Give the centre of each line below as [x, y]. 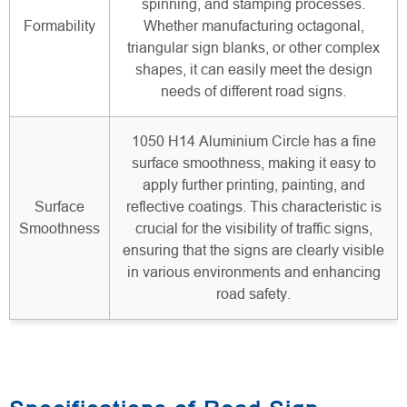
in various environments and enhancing [253, 272]
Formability [60, 25]
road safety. [253, 293]
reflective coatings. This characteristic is [253, 206]
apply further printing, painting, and [253, 184]
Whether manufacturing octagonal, [253, 25]
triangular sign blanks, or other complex [253, 47]
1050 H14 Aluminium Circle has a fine [253, 141]
